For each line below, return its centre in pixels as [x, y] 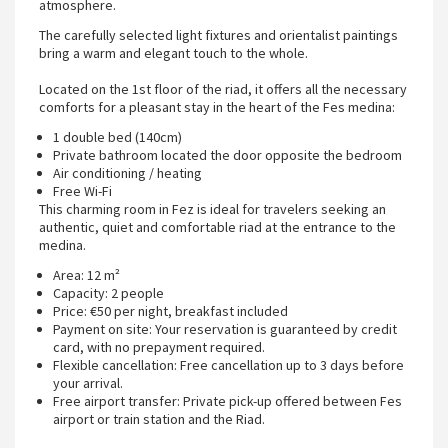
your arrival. [88, 382]
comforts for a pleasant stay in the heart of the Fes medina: [217, 106]
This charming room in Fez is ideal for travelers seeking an [212, 208]
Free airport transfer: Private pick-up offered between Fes [227, 400]
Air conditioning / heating [127, 172]
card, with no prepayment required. [159, 346]
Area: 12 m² [86, 274]
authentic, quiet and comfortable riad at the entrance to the [217, 226]
